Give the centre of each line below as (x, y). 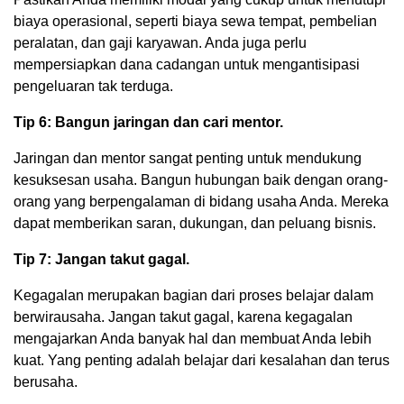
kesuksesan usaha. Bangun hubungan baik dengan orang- (201, 179)
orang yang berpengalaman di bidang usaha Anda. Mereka (201, 201)
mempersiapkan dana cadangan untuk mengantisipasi (187, 64)
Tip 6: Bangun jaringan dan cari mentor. (148, 122)
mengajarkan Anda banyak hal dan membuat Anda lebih (193, 338)
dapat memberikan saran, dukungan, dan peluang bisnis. (195, 223)
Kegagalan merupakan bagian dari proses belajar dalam (193, 295)
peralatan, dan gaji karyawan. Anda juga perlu (160, 42)
